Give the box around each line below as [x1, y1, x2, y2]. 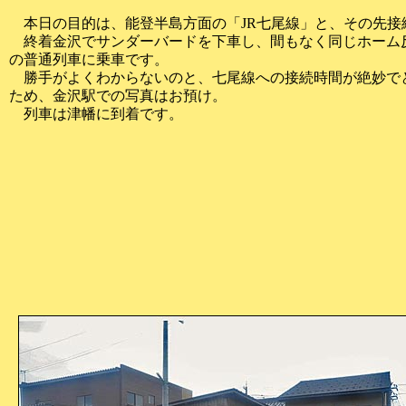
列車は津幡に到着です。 [9, 106, 183, 121]
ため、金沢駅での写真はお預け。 [9, 88, 227, 103]
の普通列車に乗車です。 [9, 52, 169, 67]
